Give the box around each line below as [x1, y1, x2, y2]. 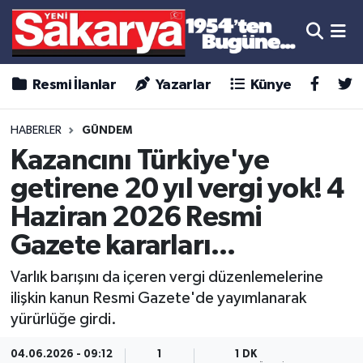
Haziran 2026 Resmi [10, 203, 263, 232]
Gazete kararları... [10, 231, 236, 260]
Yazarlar [152, 78, 211, 93]
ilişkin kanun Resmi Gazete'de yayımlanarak [10, 290, 306, 307]
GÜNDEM [81, 125, 132, 137]
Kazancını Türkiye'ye [10, 146, 269, 175]
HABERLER [10, 125, 62, 137]
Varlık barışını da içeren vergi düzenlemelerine [10, 269, 323, 286]
